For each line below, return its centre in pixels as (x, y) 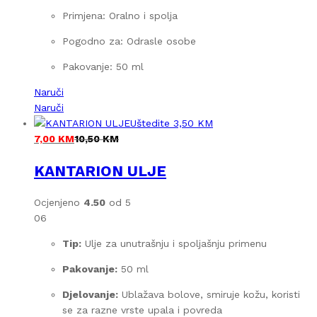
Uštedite (150, 123)
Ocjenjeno (59, 203)
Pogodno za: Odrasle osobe (129, 41)
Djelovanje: (90, 295)
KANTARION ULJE (100, 171)
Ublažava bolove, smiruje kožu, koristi (209, 295)
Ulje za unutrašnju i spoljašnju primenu (174, 244)
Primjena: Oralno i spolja (120, 16)
